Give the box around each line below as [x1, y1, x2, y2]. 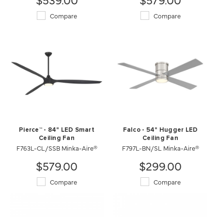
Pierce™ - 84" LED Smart [19, 126, 94, 133]
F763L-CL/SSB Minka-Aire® [16, 143, 97, 152]
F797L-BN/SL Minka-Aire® [122, 143, 199, 152]
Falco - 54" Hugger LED [123, 126, 198, 133]
